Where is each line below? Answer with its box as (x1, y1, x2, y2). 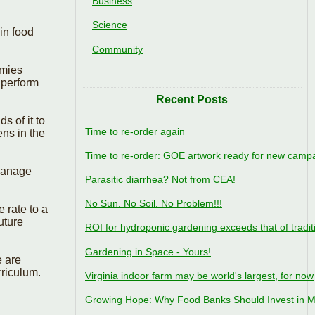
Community (92, 43, 143, 55)
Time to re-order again (85, 125, 185, 137)
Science (92, 19, 127, 31)
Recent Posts (155, 93, 228, 105)
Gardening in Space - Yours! (85, 245, 211, 257)
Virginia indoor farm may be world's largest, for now (85, 269, 314, 281)
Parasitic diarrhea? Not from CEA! (85, 174, 236, 186)
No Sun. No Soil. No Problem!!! (85, 198, 222, 210)
